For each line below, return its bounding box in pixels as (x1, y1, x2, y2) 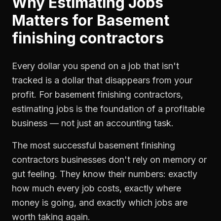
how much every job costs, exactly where (12, 183, 181, 193)
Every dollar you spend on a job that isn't (12, 61, 179, 71)
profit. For (12, 89, 55, 100)
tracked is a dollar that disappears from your (12, 75, 192, 85)
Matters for (12, 11, 97, 29)
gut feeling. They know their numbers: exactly (12, 169, 197, 179)
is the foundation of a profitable (74, 104, 205, 114)
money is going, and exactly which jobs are (12, 197, 187, 208)
